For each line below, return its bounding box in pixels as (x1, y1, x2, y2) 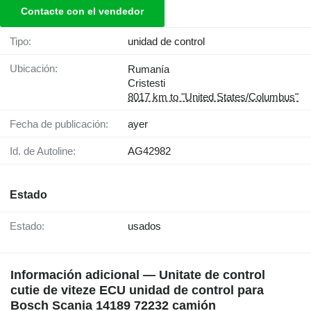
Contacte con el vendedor (21, 6, 144, 17)
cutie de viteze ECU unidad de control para (10, 283, 264, 298)
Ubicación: (17, 62, 58, 75)
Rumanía (128, 63, 169, 76)
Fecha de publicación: (16, 118, 108, 131)
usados (128, 220, 161, 233)
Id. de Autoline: (12, 145, 76, 158)
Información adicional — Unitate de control (10, 268, 265, 283)
